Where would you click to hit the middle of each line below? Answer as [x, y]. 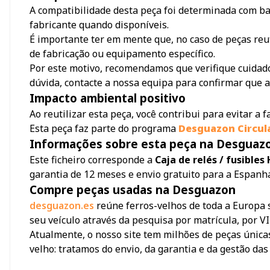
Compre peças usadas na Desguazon [133, 190]
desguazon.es [62, 206]
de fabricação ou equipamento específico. [122, 54]
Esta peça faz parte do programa [104, 129]
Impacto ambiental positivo [108, 98]
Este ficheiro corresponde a [92, 160]
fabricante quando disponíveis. [99, 25]
